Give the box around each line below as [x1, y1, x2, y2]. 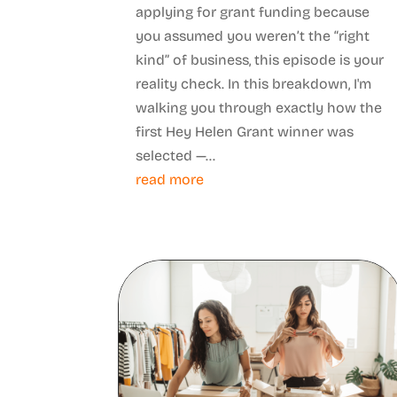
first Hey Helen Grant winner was [136, 122, 354, 140]
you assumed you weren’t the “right [136, 27, 370, 44]
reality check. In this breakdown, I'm [136, 74, 372, 92]
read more [136, 170, 205, 188]
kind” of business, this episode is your [136, 51, 385, 68]
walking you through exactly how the [136, 98, 383, 116]
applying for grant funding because [136, 3, 370, 20]
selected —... [136, 146, 216, 164]
